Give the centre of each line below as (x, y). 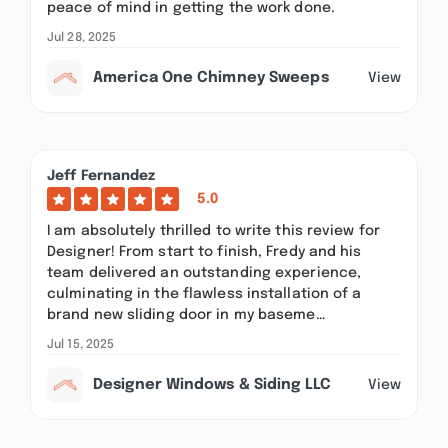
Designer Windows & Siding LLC (212, 385)
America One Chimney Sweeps (211, 78)
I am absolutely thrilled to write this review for (213, 231)
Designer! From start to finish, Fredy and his (204, 252)
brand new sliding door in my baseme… (186, 315)
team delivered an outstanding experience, (204, 273)
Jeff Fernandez (101, 176)
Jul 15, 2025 (81, 345)
